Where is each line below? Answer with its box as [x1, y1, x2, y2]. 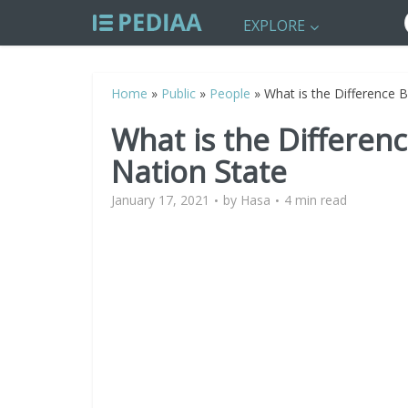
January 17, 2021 [111, 191, 209, 209]
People [209, 85, 250, 102]
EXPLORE [243, 15, 305, 36]
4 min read [284, 191, 347, 209]
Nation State [111, 151, 287, 192]
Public [161, 85, 196, 102]
